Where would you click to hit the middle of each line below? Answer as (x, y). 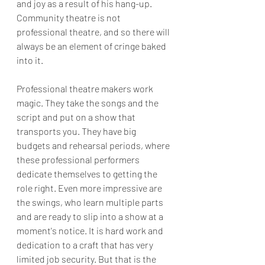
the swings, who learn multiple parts (91, 202)
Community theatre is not (70, 17)
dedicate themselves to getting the (88, 174)
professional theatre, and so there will (94, 32)
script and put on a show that (77, 117)
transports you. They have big (77, 131)
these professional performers (79, 159)
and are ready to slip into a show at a (91, 216)
